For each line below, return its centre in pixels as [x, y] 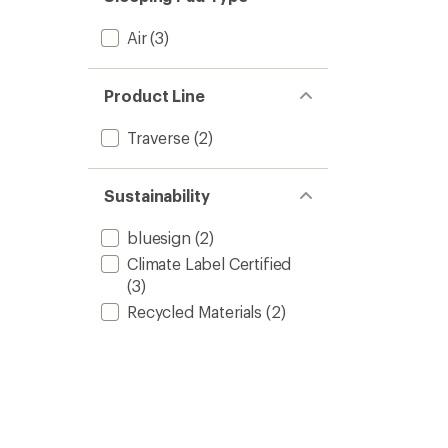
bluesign [159, 237]
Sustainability [157, 195]
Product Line [155, 95]
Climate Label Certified [209, 263]
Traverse [158, 137]
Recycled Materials [195, 311]
